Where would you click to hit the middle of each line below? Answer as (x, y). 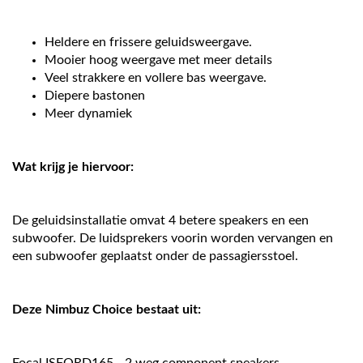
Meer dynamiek (88, 113)
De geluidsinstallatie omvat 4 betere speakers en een (160, 220)
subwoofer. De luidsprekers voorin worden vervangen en (173, 238)
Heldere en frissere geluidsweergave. (148, 42)
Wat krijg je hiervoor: (73, 167)
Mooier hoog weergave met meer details (158, 60)
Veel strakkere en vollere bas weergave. (156, 78)
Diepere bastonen (95, 96)
